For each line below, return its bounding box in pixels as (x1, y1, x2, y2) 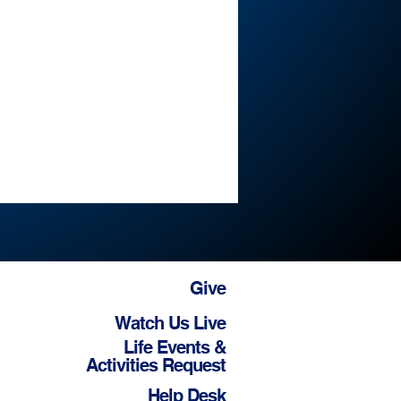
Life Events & (124, 337, 226, 358)
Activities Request (86, 354, 226, 376)
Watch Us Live (115, 312, 226, 334)
